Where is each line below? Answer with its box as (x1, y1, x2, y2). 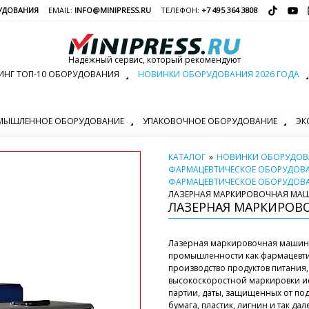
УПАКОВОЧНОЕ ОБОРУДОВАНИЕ (143, 115, 277, 128)
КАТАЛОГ (168, 151, 206, 163)
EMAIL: (48, 4, 74, 15)
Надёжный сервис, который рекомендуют (68, 53, 241, 66)
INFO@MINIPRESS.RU (74, 4, 151, 15)
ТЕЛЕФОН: (160, 4, 201, 15)
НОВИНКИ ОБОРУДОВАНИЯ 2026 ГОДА (137, 68, 299, 80)
